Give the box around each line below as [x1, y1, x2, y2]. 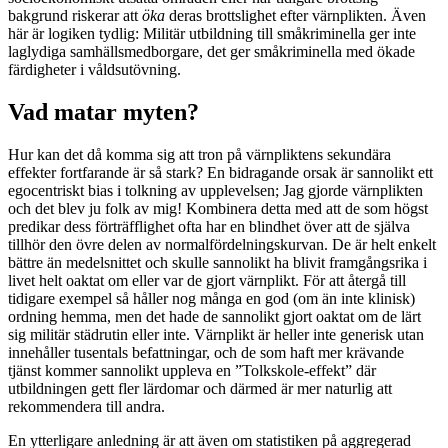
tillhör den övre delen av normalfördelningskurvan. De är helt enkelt [8, 236, 436, 254]
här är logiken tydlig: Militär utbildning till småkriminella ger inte [8, 25, 416, 43]
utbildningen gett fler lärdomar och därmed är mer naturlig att [8, 380, 392, 398]
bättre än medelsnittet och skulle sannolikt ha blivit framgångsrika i [8, 254, 427, 272]
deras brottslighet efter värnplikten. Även [165, 7, 426, 25]
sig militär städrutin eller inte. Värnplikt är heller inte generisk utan [8, 326, 424, 344]
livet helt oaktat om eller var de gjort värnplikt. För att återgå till [8, 272, 406, 290]
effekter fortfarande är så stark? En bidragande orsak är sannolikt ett [8, 164, 433, 182]
